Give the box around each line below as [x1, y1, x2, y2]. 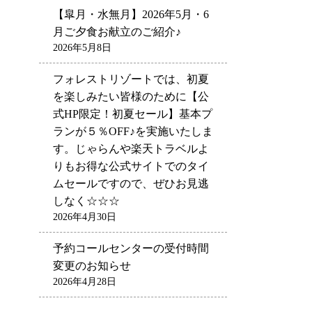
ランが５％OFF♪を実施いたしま [53, 125, 213, 137]
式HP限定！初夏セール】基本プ [53, 107, 212, 120]
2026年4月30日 [53, 211, 116, 222]
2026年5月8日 [53, 42, 111, 53]
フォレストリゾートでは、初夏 [53, 72, 209, 85]
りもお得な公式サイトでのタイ [53, 159, 209, 172]
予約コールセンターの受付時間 [53, 242, 209, 254]
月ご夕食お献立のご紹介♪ [53, 25, 181, 38]
